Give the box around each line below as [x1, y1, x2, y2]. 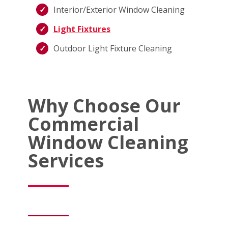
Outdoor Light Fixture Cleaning [53, 42, 172, 54]
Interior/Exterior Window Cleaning [53, 4, 185, 15]
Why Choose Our [28, 93, 181, 118]
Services [28, 148, 104, 173]
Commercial [28, 111, 139, 136]
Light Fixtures [53, 23, 110, 35]
